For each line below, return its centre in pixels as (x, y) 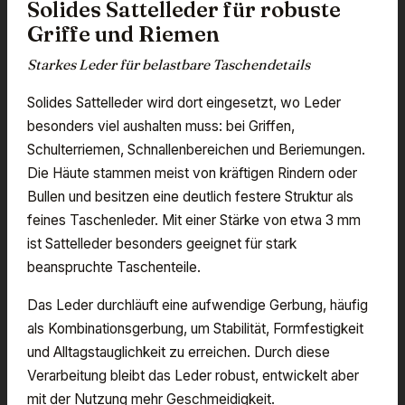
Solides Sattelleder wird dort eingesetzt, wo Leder (184, 102)
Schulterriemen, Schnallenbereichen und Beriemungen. (196, 149)
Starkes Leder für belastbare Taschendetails (169, 64)
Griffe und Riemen (123, 33)
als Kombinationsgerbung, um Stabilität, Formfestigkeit (195, 328)
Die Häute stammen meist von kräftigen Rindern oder (192, 173)
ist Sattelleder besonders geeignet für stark (162, 243)
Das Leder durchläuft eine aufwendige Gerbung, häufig (198, 305)
